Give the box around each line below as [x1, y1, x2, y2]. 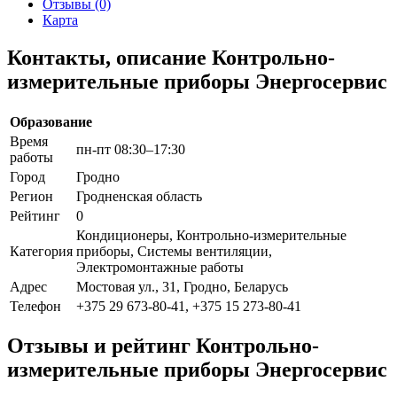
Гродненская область [76, 188, 202, 204]
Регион [10, 188, 53, 204]
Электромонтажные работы [76, 259, 244, 275]
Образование [10, 113, 92, 129]
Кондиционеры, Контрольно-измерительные [76, 227, 346, 243]
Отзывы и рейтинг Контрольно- [7, 334, 319, 358]
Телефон [10, 298, 61, 314]
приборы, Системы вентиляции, [76, 243, 272, 259]
